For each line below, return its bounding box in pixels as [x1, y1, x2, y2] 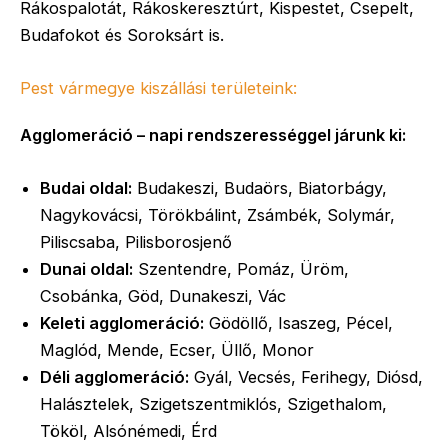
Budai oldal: [40, 178, 132, 199]
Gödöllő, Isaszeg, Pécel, [204, 313, 393, 334]
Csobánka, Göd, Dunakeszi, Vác [40, 286, 286, 307]
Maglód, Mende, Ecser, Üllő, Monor [40, 340, 314, 361]
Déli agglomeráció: [40, 367, 189, 388]
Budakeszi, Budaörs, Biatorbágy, [132, 178, 387, 199]
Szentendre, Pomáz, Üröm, [133, 259, 349, 280]
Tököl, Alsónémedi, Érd [40, 421, 217, 442]
